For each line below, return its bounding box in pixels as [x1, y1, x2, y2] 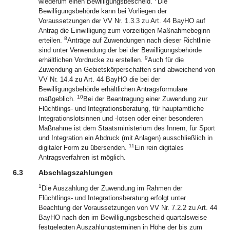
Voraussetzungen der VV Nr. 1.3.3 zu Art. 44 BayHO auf [39, 17, 205, 25]
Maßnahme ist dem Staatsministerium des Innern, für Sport [39, 124, 215, 132]
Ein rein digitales [135, 144, 184, 151]
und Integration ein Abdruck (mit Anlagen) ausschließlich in [39, 134, 213, 142]
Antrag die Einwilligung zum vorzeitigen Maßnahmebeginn [39, 27, 210, 34]
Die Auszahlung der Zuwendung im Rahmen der [42, 184, 182, 192]
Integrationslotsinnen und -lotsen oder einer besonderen [39, 114, 203, 122]
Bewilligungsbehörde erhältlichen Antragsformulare [39, 85, 187, 93]
